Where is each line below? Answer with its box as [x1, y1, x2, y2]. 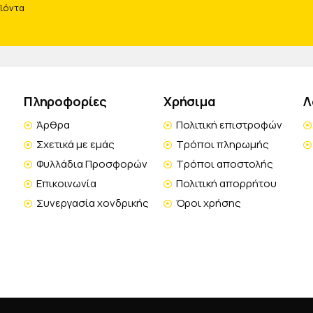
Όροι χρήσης [176, 195, 241, 210]
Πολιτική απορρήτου [176, 175, 277, 191]
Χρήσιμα [163, 92, 216, 110]
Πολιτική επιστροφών [176, 117, 282, 132]
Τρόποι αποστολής [176, 156, 273, 171]
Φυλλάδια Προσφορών [36, 156, 147, 171]
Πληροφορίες [24, 92, 108, 110]
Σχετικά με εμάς [36, 136, 115, 152]
